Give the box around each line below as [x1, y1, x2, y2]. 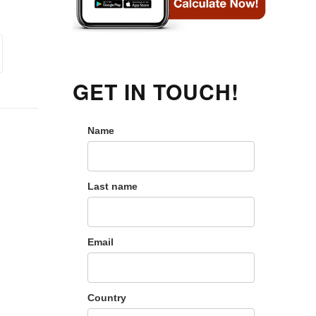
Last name [87, 180, 138, 192]
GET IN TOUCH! [73, 75, 240, 107]
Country [87, 291, 126, 303]
